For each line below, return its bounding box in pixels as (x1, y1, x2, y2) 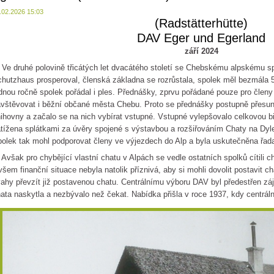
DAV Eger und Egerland (137, 31, 265, 45)
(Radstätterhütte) (155, 16, 248, 30)
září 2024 (184, 46, 218, 56)
